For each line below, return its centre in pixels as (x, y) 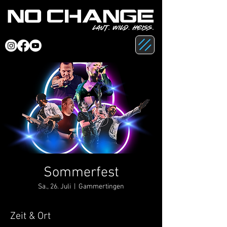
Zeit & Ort (30, 216)
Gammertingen (101, 187)
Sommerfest (81, 173)
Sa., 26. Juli (54, 187)
